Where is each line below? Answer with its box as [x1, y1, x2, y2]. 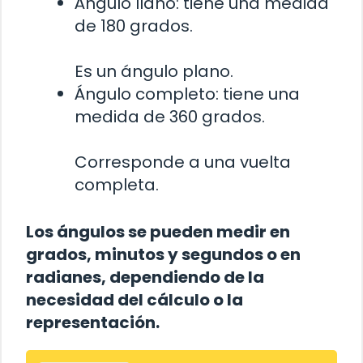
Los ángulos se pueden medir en [26, 220, 290, 244]
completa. [75, 173, 159, 197]
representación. [26, 311, 160, 335]
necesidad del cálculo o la [26, 288, 243, 312]
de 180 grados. [75, 15, 193, 38]
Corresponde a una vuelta [75, 151, 291, 174]
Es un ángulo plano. [75, 60, 233, 83]
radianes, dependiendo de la [26, 266, 264, 289]
